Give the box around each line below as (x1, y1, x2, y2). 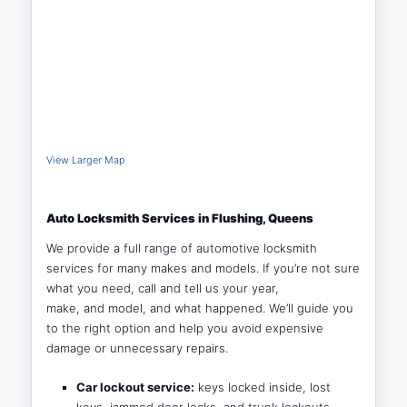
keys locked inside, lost (194, 379, 331, 394)
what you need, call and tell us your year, (46, 280, 280, 295)
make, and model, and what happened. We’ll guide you (46, 300, 354, 315)
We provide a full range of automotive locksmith (46, 240, 318, 255)
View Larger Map (46, 154, 126, 166)
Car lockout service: (75, 379, 194, 394)
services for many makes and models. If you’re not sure (46, 260, 361, 275)
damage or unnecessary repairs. (46, 340, 229, 355)
